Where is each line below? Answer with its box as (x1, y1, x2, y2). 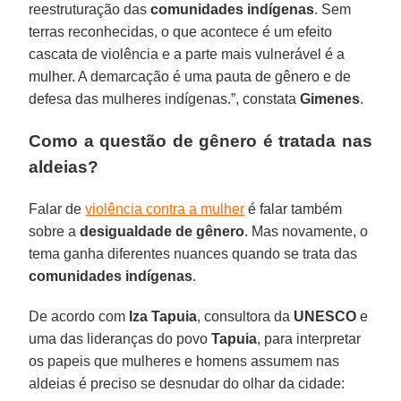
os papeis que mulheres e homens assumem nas (29, 353, 340, 369)
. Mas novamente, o (244, 223, 369, 239)
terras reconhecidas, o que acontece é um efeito (29, 23, 333, 39)
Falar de (29, 200, 86, 217)
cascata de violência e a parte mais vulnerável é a (29, 46, 346, 62)
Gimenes (296, 90, 361, 107)
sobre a (29, 223, 81, 239)
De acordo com (29, 308, 126, 324)
